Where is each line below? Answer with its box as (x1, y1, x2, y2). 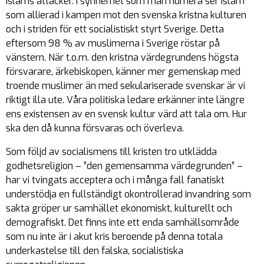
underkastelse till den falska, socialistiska (6, 245, 183, 257)
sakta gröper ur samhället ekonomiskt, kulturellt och (6, 202, 232, 214)
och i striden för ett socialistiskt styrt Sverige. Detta (6, 23, 224, 35)
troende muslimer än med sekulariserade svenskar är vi (6, 80, 245, 92)
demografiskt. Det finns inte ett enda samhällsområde (6, 216, 239, 229)
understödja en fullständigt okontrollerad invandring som (6, 188, 251, 200)
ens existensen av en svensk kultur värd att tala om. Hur (6, 108, 247, 120)
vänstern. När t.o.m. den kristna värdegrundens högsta (6, 51, 239, 64)
